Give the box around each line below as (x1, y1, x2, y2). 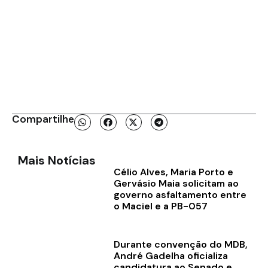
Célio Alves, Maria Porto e (113, 166, 233, 179)
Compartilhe (12, 112, 74, 126)
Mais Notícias (18, 153, 96, 169)
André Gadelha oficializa (113, 249, 228, 262)
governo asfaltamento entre (113, 188, 246, 202)
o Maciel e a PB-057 (113, 200, 208, 213)
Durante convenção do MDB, (113, 237, 248, 251)
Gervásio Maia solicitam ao (113, 177, 239, 190)
